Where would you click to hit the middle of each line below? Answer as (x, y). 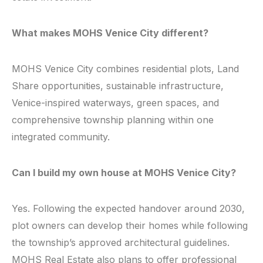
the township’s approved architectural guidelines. (121, 243)
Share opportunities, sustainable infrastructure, (118, 86)
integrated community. (61, 137)
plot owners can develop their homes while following (130, 226)
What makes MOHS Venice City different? (110, 33)
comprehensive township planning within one (113, 120)
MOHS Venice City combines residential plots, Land (125, 69)
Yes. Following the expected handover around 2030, (128, 209)
